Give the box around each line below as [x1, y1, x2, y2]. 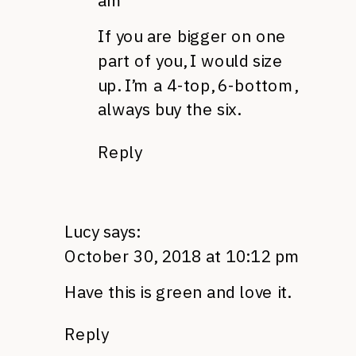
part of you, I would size [98, 49, 283, 72]
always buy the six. [98, 99, 241, 121]
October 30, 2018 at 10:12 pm [64, 246, 300, 267]
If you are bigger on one [98, 25, 286, 47]
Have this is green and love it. [64, 281, 291, 303]
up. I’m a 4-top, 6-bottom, [98, 74, 297, 96]
